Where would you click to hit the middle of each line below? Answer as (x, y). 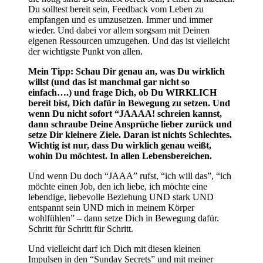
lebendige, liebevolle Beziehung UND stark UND (121, 197)
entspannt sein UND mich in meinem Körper (111, 207)
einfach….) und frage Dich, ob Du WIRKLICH (122, 92)
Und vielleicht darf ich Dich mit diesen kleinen (114, 248)
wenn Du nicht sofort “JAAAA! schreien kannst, (125, 113)
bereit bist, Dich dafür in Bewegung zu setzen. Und (129, 103)
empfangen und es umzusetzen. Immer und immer (120, 19)
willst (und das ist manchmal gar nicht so (109, 82)
